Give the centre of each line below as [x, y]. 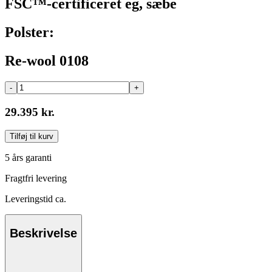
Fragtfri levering [36, 178]
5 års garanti [28, 158]
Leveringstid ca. [36, 199]
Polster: [29, 32]
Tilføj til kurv [32, 137]
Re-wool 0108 [47, 61]
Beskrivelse [43, 233]
